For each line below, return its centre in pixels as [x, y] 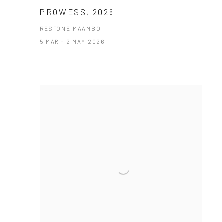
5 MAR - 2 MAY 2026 [72, 41]
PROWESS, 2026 [77, 12]
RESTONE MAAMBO [70, 28]
